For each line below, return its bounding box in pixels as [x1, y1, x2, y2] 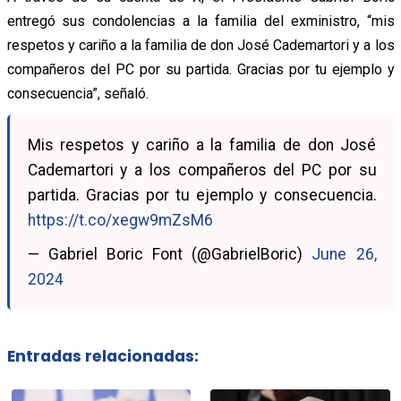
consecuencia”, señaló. [6, 84, 149, 102]
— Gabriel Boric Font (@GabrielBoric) [27, 244, 312, 263]
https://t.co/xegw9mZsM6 [27, 210, 213, 229]
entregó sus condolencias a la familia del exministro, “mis [6, 12, 395, 30]
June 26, [311, 244, 377, 263]
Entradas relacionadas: [6, 345, 199, 367]
